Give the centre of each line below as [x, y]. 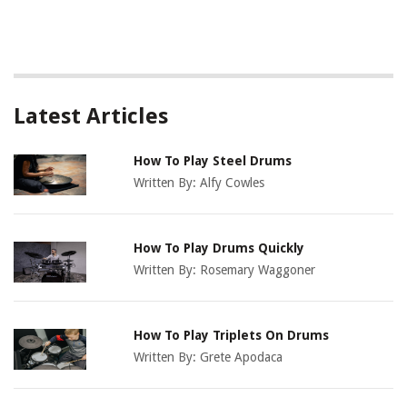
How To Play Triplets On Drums [232, 336]
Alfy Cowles [233, 183]
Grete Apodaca [242, 357]
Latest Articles [91, 117]
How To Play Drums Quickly [219, 248]
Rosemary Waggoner [258, 270]
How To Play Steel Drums [213, 161]
